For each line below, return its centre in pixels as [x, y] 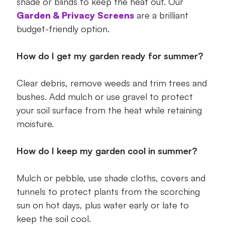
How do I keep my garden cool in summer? [107, 151]
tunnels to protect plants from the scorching [108, 192]
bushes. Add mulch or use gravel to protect [104, 97]
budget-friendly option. [63, 29]
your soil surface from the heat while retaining [109, 110]
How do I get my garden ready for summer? [110, 56]
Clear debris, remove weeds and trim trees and [111, 83]
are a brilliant [161, 15]
